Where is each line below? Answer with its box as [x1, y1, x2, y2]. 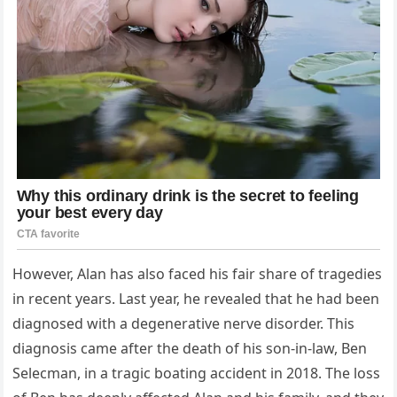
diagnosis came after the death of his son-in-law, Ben [12, 339, 368, 359]
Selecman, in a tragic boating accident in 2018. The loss [12, 363, 381, 384]
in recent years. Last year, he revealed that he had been [12, 289, 380, 309]
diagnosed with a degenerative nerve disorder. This [12, 314, 355, 334]
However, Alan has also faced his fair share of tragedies [12, 264, 383, 284]
